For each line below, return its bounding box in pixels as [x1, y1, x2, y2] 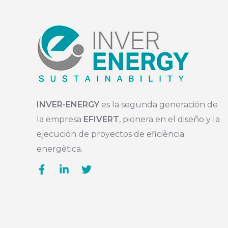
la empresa [37, 115, 83, 125]
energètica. [37, 144, 82, 154]
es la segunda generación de [99, 100, 218, 110]
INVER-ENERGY [37, 100, 99, 110]
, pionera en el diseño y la [119, 115, 220, 125]
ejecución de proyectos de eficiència [37, 129, 184, 139]
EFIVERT [83, 115, 119, 125]
